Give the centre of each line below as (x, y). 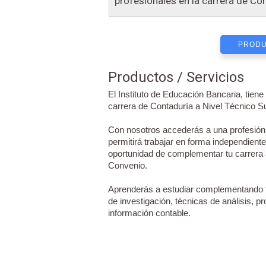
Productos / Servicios (176, 77)
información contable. (149, 213)
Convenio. (128, 165)
